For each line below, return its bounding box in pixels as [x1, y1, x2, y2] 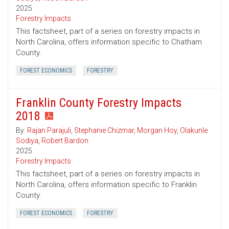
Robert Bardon [41, 136, 88, 145]
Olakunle [180, 126, 208, 135]
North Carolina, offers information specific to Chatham [16, 37, 202, 47]
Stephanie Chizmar [74, 126, 134, 135]
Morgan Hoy [137, 126, 177, 135]
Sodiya [16, 136, 38, 145]
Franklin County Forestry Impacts [16, 96, 181, 110]
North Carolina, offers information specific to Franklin [16, 180, 197, 190]
